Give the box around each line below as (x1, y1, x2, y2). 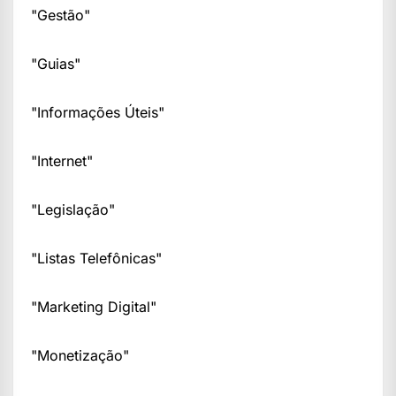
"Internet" (31, 152, 93, 171)
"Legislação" (31, 201, 115, 219)
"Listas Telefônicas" (31, 249, 162, 268)
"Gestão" (31, 6, 90, 25)
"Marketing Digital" (31, 298, 156, 316)
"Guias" (31, 55, 80, 73)
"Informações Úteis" (31, 103, 164, 122)
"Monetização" (31, 346, 129, 365)
